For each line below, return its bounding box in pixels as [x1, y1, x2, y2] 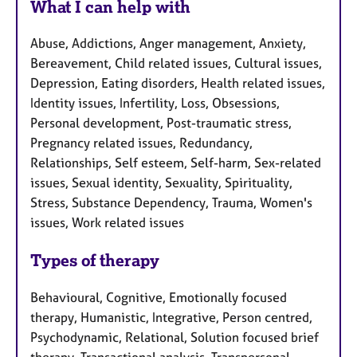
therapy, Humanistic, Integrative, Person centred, [30, 309, 312, 326]
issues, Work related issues [30, 214, 184, 231]
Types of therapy [30, 250, 159, 271]
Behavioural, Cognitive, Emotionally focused [30, 289, 287, 306]
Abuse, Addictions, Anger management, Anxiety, [30, 35, 306, 52]
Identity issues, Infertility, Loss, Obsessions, [30, 95, 280, 112]
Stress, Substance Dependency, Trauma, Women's [30, 194, 312, 211]
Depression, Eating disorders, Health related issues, [30, 75, 325, 92]
